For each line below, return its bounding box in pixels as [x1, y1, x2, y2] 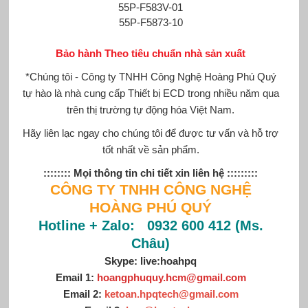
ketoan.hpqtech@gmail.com [104, 287, 239, 300]
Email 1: [55, 271, 97, 283]
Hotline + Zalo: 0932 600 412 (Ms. [38, 217, 263, 233]
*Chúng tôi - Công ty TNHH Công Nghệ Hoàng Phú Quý [25, 70, 276, 82]
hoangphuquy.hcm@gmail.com [96, 271, 246, 283]
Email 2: [63, 287, 104, 300]
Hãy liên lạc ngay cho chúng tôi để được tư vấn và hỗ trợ [23, 126, 279, 139]
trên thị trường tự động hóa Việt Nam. [67, 103, 235, 115]
